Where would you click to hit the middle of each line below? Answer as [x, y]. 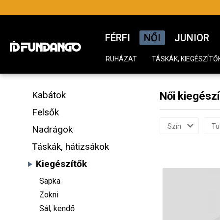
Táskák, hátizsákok [70, 147]
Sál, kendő [57, 208]
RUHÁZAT [121, 59]
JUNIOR [192, 38]
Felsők [45, 112]
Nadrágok [52, 129]
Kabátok [49, 95]
